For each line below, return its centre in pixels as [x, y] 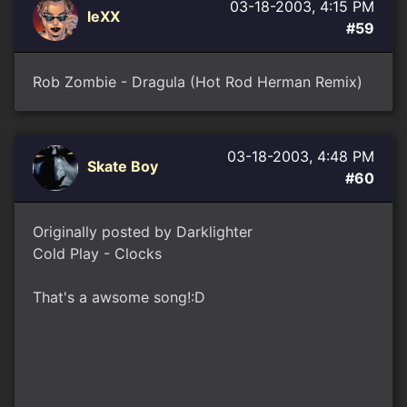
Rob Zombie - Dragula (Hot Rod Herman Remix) [198, 82]
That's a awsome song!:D [119, 297]
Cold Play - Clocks [97, 253]
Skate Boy [123, 167]
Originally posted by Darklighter [143, 232]
